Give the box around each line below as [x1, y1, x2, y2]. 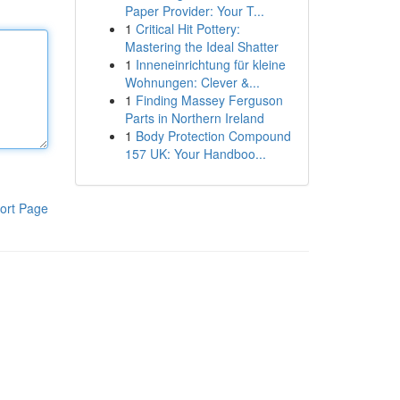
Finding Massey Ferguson [135, 91, 283, 109]
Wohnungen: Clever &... [124, 73, 260, 91]
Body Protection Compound [135, 127, 291, 145]
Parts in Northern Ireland [124, 109, 264, 127]
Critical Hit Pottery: [135, 20, 240, 37]
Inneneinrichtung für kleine [135, 55, 286, 73]
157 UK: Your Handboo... [124, 145, 266, 162]
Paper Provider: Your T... [124, 2, 264, 20]
